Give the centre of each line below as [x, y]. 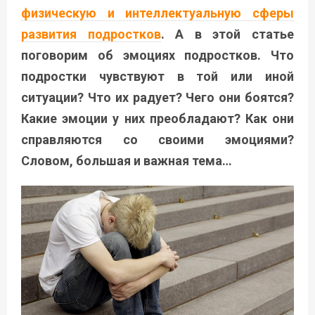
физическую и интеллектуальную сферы [157, 13]
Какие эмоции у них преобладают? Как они [157, 119]
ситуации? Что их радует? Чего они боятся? [157, 98]
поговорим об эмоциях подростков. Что [157, 56]
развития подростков [91, 34]
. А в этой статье [227, 34]
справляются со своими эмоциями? [157, 140]
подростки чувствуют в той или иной [157, 77]
